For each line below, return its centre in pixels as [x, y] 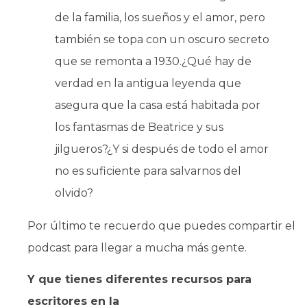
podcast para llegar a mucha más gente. [137, 248]
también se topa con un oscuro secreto [162, 40]
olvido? [74, 193]
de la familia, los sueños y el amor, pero [160, 18]
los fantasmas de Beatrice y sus [139, 127]
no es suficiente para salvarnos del [148, 171]
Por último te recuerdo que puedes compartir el [161, 226]
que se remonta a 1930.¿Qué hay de [153, 62]
